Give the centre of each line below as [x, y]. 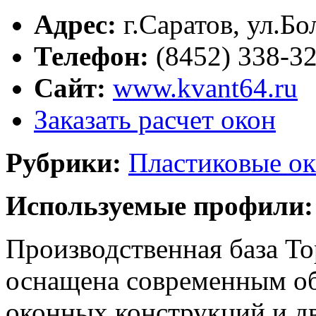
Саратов [186, 24]
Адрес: [75, 24]
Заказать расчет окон [155, 119]
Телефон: [91, 56]
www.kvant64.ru [205, 87]
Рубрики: [63, 162]
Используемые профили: [159, 205]
